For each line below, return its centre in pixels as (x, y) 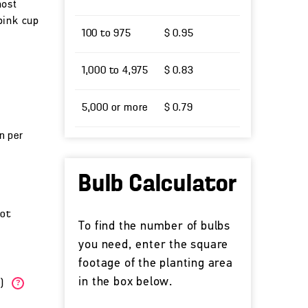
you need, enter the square (154, 245)
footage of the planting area (156, 264)
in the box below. (125, 282)
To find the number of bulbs (154, 227)
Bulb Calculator (158, 184)
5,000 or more (115, 108)
